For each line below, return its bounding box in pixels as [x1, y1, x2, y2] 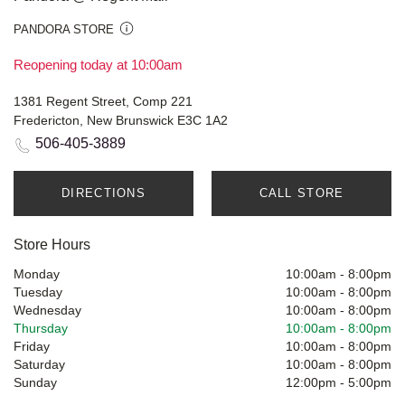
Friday [14, 339, 50, 354]
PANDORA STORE [14, 23, 114, 37]
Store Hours [14, 237, 90, 253]
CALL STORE [259, 186, 344, 201]
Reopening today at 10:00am [14, 57, 183, 73]
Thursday [14, 321, 68, 336]
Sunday [14, 375, 57, 391]
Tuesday [14, 285, 62, 300]
